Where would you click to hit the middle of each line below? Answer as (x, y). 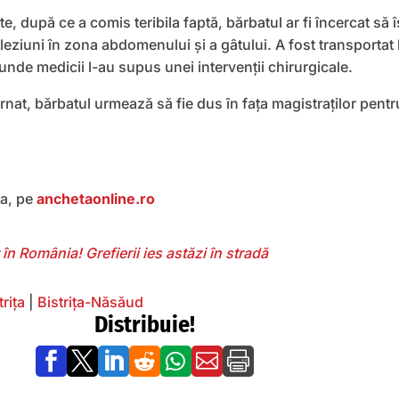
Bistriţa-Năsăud (90, 302)
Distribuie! (144, 325)
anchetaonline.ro (96, 199)
